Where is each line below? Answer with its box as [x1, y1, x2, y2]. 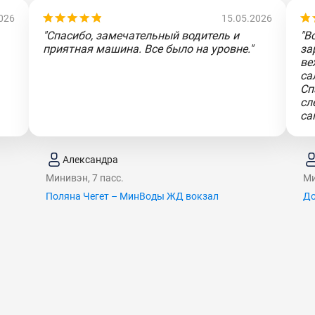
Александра [62, 153, 118, 165]
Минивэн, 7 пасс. [45, 172, 124, 184]
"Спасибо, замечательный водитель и [42, 29, 239, 42]
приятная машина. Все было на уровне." [42, 42, 253, 56]
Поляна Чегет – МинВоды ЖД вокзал [45, 191, 219, 202]
